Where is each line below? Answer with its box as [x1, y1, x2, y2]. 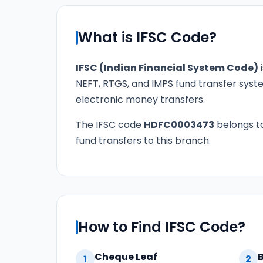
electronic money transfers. [76, 93, 205, 106]
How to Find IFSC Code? [78, 217, 245, 237]
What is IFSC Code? [78, 28, 217, 47]
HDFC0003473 [144, 118, 214, 131]
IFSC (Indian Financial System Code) [76, 61, 258, 75]
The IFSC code [76, 118, 144, 131]
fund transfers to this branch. [76, 134, 211, 147]
